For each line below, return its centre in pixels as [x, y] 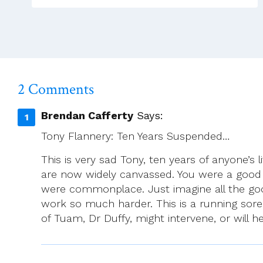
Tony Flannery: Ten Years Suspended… [135, 136]
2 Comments [56, 89]
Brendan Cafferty [87, 115]
